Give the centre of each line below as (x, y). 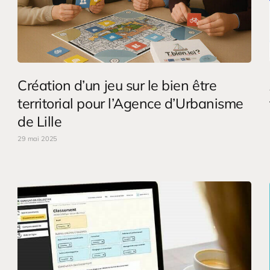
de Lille (40, 122)
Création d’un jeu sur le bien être (117, 86)
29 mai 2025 (38, 139)
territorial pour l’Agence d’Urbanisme (130, 104)
